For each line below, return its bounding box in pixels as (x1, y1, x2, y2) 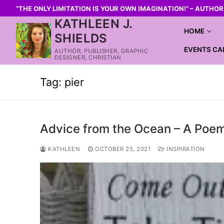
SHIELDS (54, 31, 107, 45)
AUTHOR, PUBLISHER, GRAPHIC (54, 47, 148, 54)
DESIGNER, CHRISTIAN (54, 54, 121, 61)
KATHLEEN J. (54, 16, 132, 31)
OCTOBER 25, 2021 (95, 145, 150, 152)
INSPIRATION (164, 145, 205, 152)
